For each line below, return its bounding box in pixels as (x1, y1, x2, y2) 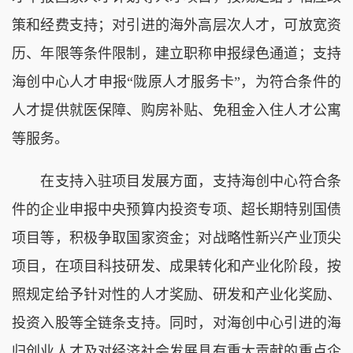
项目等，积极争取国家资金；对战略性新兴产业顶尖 (12, 229, 341, 246)
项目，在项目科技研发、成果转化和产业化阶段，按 (12, 258, 341, 274)
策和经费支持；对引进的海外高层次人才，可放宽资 (12, 17, 341, 33)
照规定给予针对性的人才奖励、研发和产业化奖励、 (12, 286, 341, 303)
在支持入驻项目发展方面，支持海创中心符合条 (12, 173, 341, 189)
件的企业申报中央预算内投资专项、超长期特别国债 (12, 201, 341, 217)
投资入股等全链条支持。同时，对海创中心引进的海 (12, 314, 341, 331)
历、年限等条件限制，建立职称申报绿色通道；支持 (12, 45, 341, 61)
